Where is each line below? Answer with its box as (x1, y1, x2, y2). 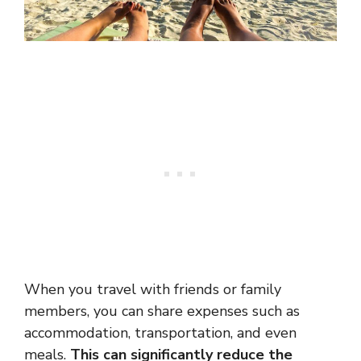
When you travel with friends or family (24, 280, 281, 300)
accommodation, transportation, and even (24, 323, 297, 343)
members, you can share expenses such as (24, 301, 300, 322)
